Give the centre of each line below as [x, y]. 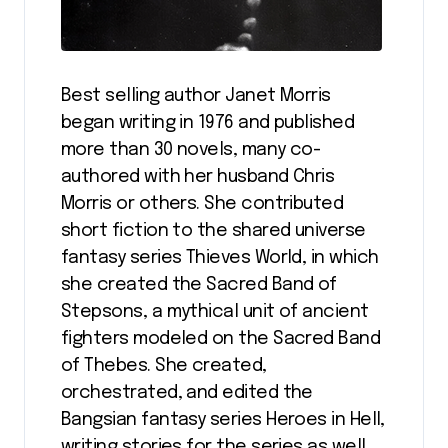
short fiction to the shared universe [213, 230]
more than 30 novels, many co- [191, 149]
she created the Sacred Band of [199, 284]
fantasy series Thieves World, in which [220, 257]
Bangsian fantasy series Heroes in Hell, [223, 419]
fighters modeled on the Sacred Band [221, 338]
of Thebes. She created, [164, 365]
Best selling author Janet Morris [196, 95]
